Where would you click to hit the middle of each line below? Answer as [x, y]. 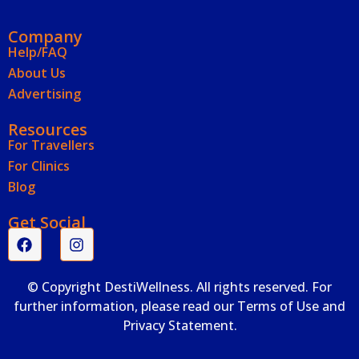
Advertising [44, 94]
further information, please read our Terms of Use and [179, 307]
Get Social [47, 223]
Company [45, 37]
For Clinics [39, 166]
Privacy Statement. [179, 326]
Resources [48, 130]
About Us [37, 73]
